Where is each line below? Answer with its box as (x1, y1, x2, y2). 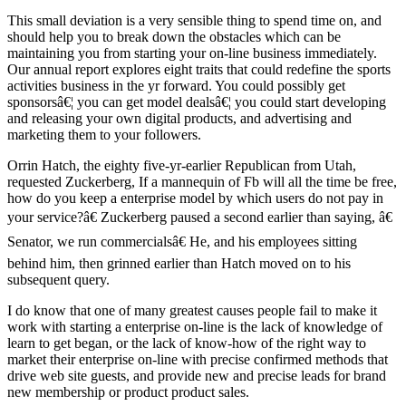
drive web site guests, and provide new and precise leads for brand (7, 367, 386, 383)
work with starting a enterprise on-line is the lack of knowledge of (7, 318, 382, 334)
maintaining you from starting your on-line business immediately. (7, 44, 377, 61)
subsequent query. (7, 271, 110, 287)
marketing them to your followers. (7, 126, 201, 142)
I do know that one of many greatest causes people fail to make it (7, 302, 377, 318)
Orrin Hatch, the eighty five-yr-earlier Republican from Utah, (7, 157, 356, 173)
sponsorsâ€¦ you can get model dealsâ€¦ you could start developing (7, 93, 386, 110)
